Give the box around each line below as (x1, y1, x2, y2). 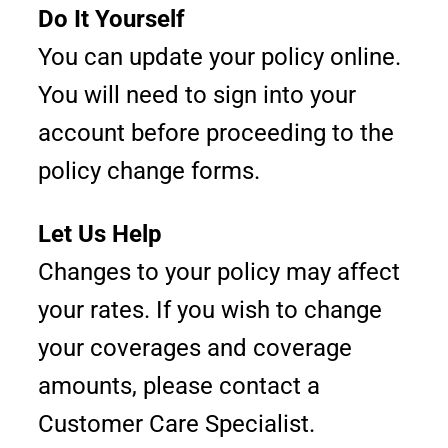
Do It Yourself (38, 5, 186, 33)
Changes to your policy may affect (38, 258, 401, 286)
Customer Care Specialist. (38, 410, 316, 438)
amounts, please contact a (38, 372, 321, 400)
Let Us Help (38, 220, 163, 248)
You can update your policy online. (38, 43, 402, 71)
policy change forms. (38, 157, 261, 185)
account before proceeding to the (38, 119, 395, 147)
